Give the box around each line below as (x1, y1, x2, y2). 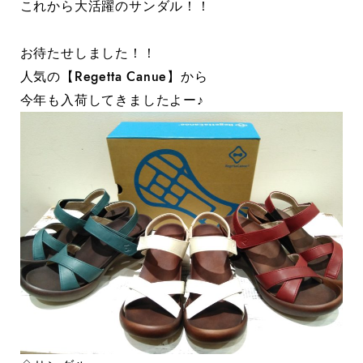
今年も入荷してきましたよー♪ (19, 90, 204, 109)
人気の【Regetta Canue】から (19, 66, 208, 86)
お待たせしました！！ (19, 43, 156, 62)
